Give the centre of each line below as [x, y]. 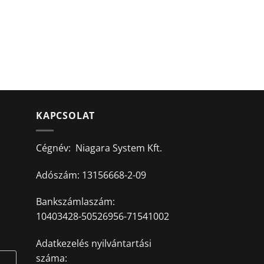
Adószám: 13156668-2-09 [91, 175]
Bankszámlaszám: [75, 202]
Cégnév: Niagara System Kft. [99, 148]
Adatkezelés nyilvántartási [94, 244]
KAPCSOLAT [66, 116]
